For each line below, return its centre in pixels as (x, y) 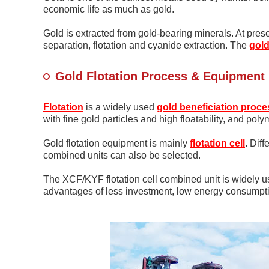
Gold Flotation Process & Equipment (160, 76)
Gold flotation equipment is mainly (116, 143)
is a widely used (120, 107)
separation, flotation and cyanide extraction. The (146, 45)
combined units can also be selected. (122, 155)
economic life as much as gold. (109, 9)
